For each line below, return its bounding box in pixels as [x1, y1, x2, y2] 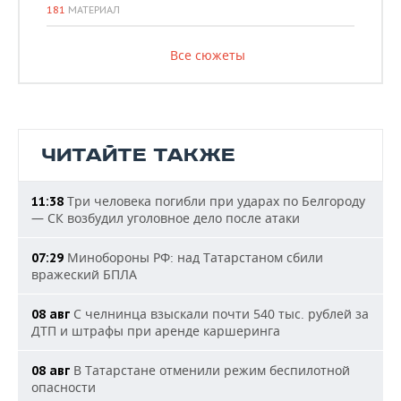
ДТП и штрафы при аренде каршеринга [31, 322, 280, 339]
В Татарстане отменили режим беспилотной [70, 362, 350, 379]
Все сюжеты [169, 47, 245, 64]
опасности [31, 379, 96, 396]
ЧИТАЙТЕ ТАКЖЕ [41, 143, 235, 167]
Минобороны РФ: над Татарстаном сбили [64, 249, 323, 266]
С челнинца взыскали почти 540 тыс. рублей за [70, 305, 369, 322]
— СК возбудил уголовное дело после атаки [31, 209, 300, 226]
